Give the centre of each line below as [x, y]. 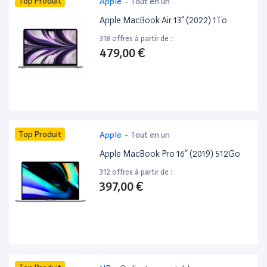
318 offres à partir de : [136, 39]
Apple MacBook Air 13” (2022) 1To [164, 21]
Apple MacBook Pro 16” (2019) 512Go [170, 154]
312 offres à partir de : [136, 172]
